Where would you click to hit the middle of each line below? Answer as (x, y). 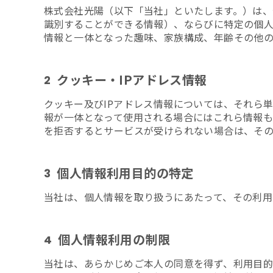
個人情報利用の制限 (114, 239)
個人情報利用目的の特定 (125, 172)
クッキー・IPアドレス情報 (132, 79)
